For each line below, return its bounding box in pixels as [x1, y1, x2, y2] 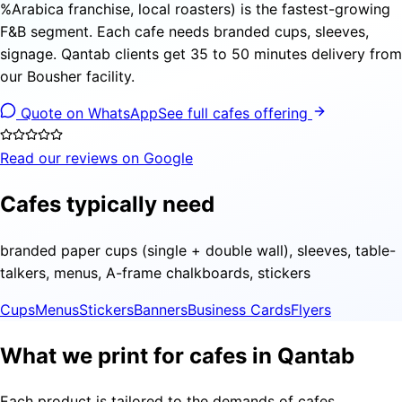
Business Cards [188, 300, 291, 319]
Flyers [291, 300, 331, 319]
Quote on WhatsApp [16, 103, 158, 122]
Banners [134, 300, 188, 319]
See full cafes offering [158, 103, 312, 122]
